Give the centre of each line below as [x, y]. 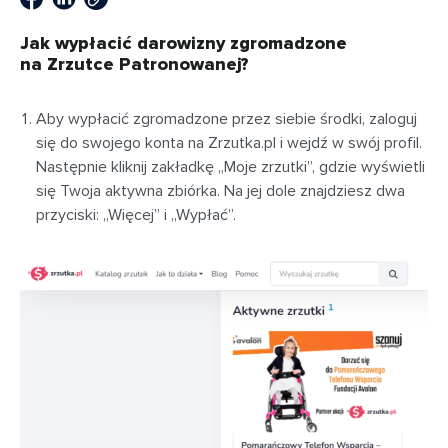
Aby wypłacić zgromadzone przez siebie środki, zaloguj [226, 119]
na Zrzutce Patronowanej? [134, 64]
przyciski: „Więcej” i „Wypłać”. [136, 215]
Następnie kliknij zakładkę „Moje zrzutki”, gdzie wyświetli [230, 167]
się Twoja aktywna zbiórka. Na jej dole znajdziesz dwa [220, 191]
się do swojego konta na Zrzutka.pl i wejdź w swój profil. [229, 143]
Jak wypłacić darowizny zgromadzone [183, 43]
